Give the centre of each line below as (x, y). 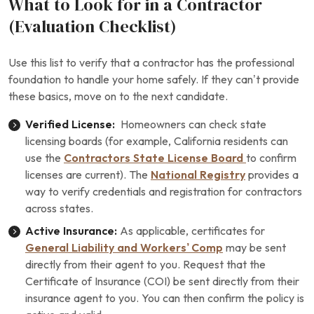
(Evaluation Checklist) (93, 27)
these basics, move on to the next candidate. (118, 96)
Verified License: (70, 124)
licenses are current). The (88, 175)
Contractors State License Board (155, 158)
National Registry (198, 175)
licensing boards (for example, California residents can (157, 141)
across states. (59, 209)
